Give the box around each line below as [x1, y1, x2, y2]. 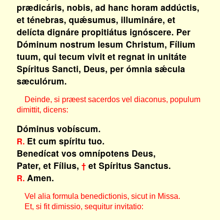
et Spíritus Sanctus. [85, 159, 171, 171]
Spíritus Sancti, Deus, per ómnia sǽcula [16, 62, 185, 75]
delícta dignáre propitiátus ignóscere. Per [16, 26, 191, 38]
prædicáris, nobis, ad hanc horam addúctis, [16, 1, 199, 13]
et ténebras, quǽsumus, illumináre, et [16, 13, 175, 26]
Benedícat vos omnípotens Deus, [16, 147, 156, 159]
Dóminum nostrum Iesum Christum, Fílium [16, 38, 195, 50]
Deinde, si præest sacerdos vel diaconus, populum [16, 95, 200, 104]
